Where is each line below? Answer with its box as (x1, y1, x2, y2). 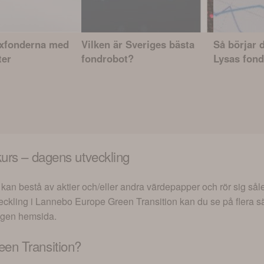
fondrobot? (81, 51, 134, 66)
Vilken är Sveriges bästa (81, 37, 194, 52)
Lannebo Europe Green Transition (35, 194, 177, 208)
